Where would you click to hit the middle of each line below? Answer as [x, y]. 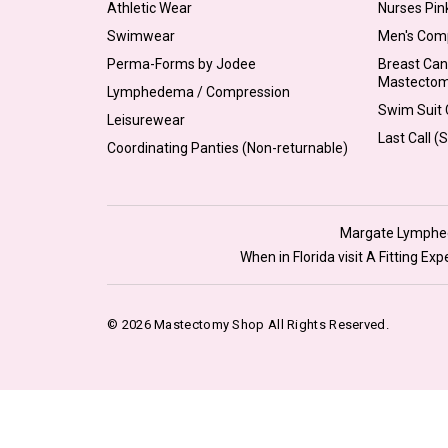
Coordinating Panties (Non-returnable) [227, 147]
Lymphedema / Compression [198, 91]
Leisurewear [146, 119]
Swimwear [141, 35]
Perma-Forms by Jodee [181, 63]
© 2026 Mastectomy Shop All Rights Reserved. [248, 325]
